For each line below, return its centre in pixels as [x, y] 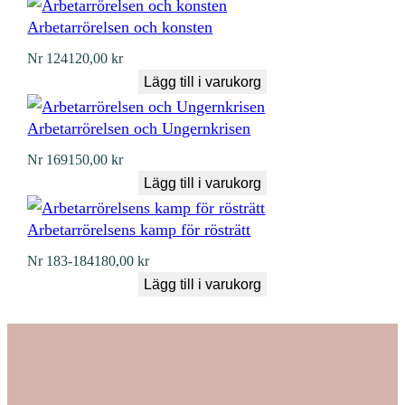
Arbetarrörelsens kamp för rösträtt [139, 229]
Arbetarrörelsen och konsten [120, 27]
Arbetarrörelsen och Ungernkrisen [139, 128]
